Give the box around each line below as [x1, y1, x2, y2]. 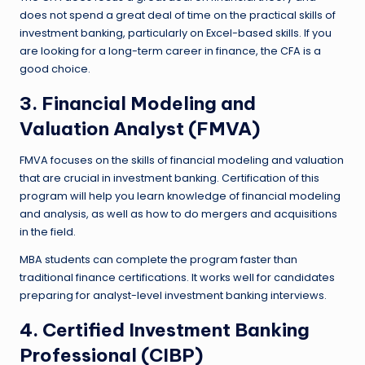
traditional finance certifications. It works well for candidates [20, 270, 335, 284]
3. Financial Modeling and [20, 91, 256, 115]
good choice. [20, 61, 90, 76]
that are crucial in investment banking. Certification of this [20, 170, 319, 185]
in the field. [20, 224, 76, 239]
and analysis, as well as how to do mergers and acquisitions [20, 206, 337, 221]
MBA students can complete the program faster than [20, 252, 297, 266]
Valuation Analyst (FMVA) [20, 117, 260, 140]
